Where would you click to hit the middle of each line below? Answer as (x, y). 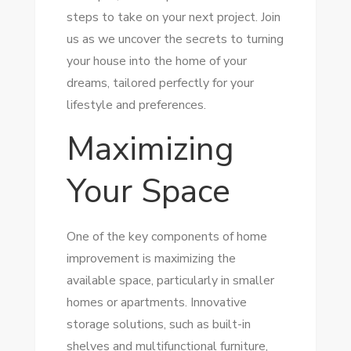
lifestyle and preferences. (136, 105)
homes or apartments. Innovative (156, 302)
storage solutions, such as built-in (158, 324)
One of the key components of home (166, 237)
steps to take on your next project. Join (173, 17)
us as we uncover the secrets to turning (175, 39)
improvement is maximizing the (151, 259)
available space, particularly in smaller (170, 280)
